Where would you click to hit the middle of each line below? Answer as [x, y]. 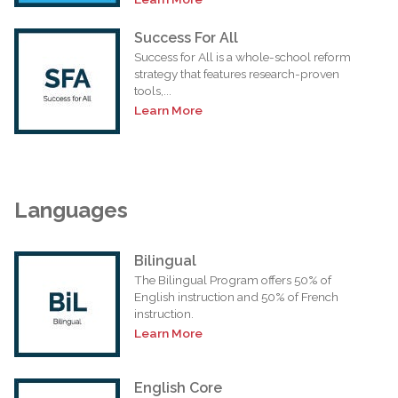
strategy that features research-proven [237, 73]
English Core [178, 387]
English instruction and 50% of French [236, 296]
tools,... [153, 90]
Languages [71, 210]
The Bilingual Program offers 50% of [233, 279]
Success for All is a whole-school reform [243, 56]
